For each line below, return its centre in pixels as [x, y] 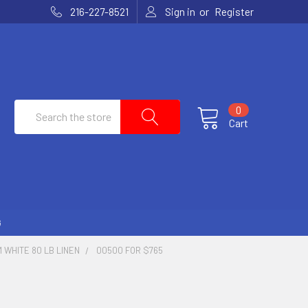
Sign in [180, 12]
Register [234, 12]
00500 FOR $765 [130, 250]
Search [30, 107]
